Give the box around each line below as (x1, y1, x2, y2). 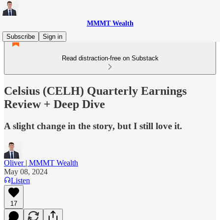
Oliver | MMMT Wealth (4, 158, 78, 167)
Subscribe (6, 33, 35, 40)
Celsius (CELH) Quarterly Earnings (4, 84, 187, 97)
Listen (11, 176, 30, 185)
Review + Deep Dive (4, 97, 105, 110)
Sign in (43, 33, 62, 40)
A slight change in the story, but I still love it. (4, 120, 182, 131)
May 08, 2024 (4, 167, 48, 176)
